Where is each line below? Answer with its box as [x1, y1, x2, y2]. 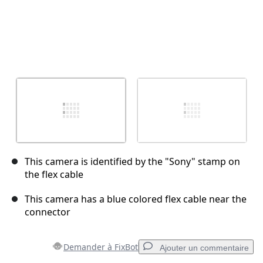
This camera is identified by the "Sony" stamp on [25, 155, 240, 168]
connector [25, 205, 70, 219]
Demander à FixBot [63, 241, 138, 253]
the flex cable [25, 168, 83, 181]
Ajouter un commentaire [160, 243, 249, 253]
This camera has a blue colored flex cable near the [25, 193, 247, 206]
